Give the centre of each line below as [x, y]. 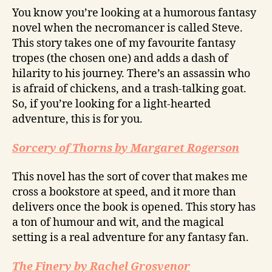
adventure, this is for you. [77, 120]
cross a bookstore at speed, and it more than [124, 192]
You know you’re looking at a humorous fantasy [134, 13]
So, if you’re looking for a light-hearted [111, 104]
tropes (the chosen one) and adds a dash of [120, 59]
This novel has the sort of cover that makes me [130, 177]
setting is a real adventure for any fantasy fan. [131, 238]
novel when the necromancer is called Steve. [127, 29]
